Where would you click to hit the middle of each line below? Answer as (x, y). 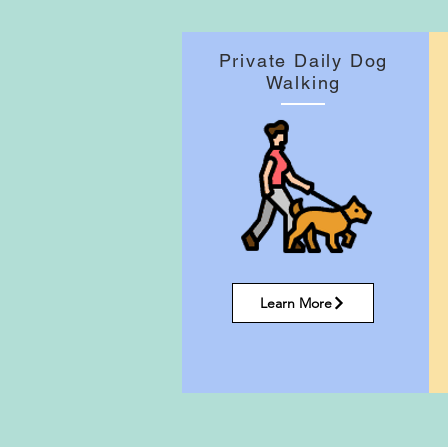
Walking (303, 82)
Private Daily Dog (303, 60)
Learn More (295, 303)
